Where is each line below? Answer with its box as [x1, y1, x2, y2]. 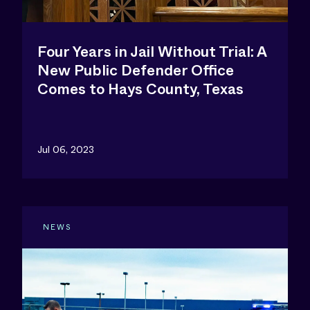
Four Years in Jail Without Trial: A [37, 41, 267, 62]
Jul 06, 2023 [37, 142, 94, 156]
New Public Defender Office [37, 60, 234, 81]
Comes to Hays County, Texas [37, 78, 244, 100]
